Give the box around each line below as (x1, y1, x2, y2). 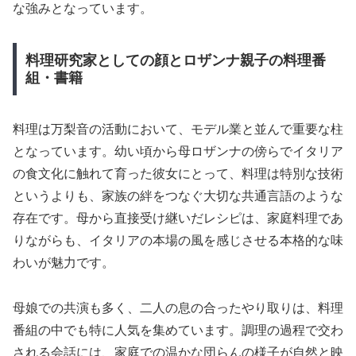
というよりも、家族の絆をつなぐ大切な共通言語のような (13, 188, 343, 203)
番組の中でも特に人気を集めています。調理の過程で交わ (13, 323, 343, 337)
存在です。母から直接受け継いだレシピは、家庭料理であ (13, 211, 343, 225)
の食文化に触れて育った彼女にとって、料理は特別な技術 (13, 166, 343, 180)
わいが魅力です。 (13, 255, 114, 269)
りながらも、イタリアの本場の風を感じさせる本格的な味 (13, 233, 343, 247)
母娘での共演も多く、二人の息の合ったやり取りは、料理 (13, 300, 343, 315)
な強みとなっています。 (13, 2, 153, 16)
